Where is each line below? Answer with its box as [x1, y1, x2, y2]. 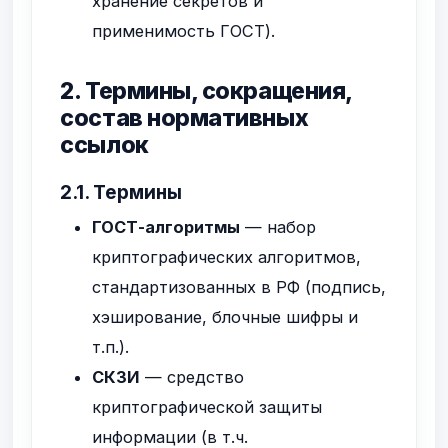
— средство [140, 366, 245, 387]
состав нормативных [60, 103, 309, 132]
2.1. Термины [60, 180, 183, 204]
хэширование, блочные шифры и [92, 306, 359, 327]
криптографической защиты [92, 396, 323, 417]
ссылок [60, 130, 149, 159]
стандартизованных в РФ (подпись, [92, 276, 387, 297]
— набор [240, 216, 317, 237]
